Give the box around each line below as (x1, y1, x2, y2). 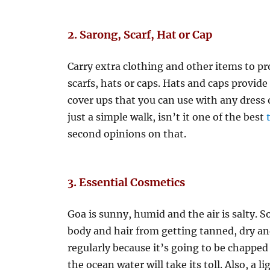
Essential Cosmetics (79, 175, 186, 189)
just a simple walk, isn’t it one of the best (67, 111, 267, 123)
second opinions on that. (67, 128, 187, 140)
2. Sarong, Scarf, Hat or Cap (67, 28, 213, 42)
